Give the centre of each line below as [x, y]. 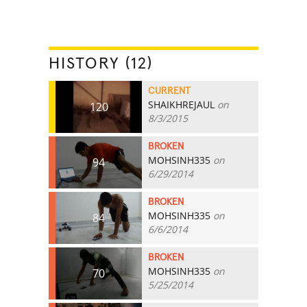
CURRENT [170, 91]
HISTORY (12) [101, 63]
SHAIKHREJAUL [182, 104]
